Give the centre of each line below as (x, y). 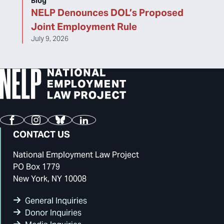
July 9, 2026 (50, 38)
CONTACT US (41, 134)
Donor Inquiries (53, 213)
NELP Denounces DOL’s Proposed (107, 12)
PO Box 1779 (36, 167)
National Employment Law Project (76, 155)
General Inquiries (56, 201)
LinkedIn (101, 126)
